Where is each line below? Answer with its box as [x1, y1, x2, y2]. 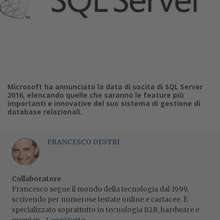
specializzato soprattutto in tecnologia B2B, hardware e [12, 205, 199, 214]
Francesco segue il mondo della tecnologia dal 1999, [12, 185, 189, 193]
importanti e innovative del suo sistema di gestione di [7, 99, 200, 108]
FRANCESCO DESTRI [47, 137, 120, 146]
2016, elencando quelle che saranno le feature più [7, 90, 184, 100]
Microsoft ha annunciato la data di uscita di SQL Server [7, 82, 203, 91]
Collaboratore [12, 174, 61, 183]
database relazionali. [7, 107, 82, 116]
